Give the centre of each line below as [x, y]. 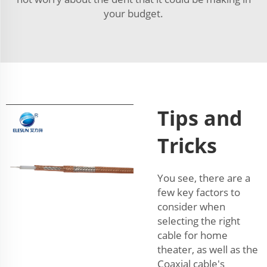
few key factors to [199, 193]
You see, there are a [204, 178]
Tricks [187, 146]
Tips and [200, 118]
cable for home [193, 235]
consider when [191, 207]
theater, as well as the [208, 250]
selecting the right [199, 221]
